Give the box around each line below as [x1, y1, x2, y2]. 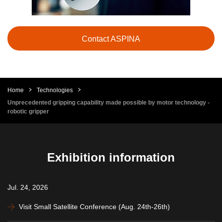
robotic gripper [7, 108, 49, 115]
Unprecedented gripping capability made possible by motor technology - [7, 99, 210, 107]
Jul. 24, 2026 [7, 183, 48, 192]
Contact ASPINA [82, 35, 140, 44]
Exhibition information [47, 151, 175, 165]
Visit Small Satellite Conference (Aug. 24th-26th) [19, 203, 170, 211]
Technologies [37, 87, 73, 94]
